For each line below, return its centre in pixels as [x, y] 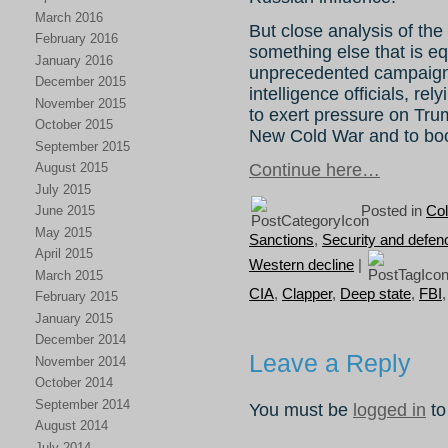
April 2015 [64, 253]
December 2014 [80, 339]
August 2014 [71, 425]
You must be [301, 410]
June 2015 [65, 210]
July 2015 [63, 189]
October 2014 [74, 382]
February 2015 [76, 296]
